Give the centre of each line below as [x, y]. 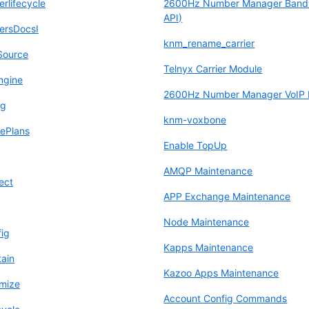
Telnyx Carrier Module [213, 68]
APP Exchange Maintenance [227, 196]
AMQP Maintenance [208, 170]
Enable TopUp [196, 145]
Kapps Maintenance [209, 247]
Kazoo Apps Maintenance [221, 272]
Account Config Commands [226, 298]
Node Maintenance [207, 221]
